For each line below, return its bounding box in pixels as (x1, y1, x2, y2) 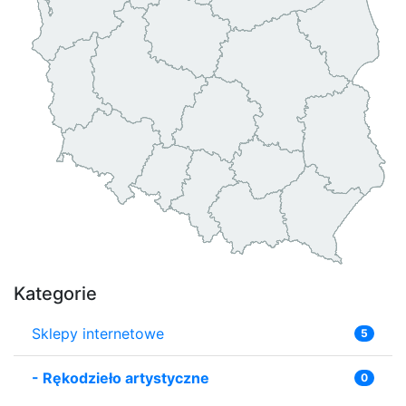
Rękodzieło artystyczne (43, 368, 209, 387)
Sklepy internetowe (32, 324, 164, 343)
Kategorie (14, 282, 97, 304)
